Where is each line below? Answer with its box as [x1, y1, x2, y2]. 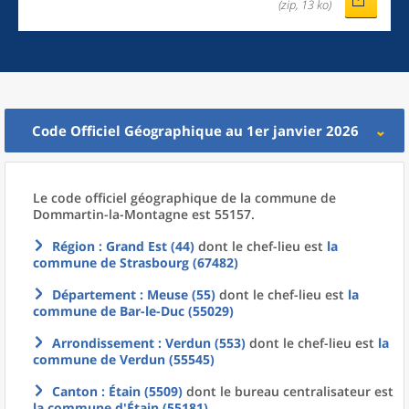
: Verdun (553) [154, 334, 246, 351]
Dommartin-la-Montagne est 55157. [33, 205, 255, 223]
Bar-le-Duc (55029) [120, 302, 234, 320]
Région [52, 237, 95, 255]
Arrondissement [52, 334, 154, 351]
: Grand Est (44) [95, 237, 194, 255]
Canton [52, 383, 98, 400]
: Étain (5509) [98, 383, 183, 400]
